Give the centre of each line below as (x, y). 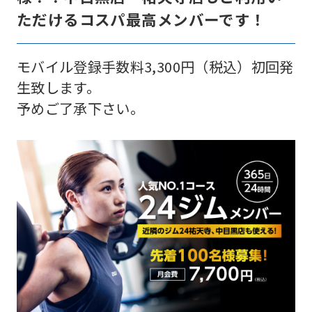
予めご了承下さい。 (80, 109)
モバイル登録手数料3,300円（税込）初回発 (155, 67)
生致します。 (58, 88)
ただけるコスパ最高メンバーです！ (141, 19)
